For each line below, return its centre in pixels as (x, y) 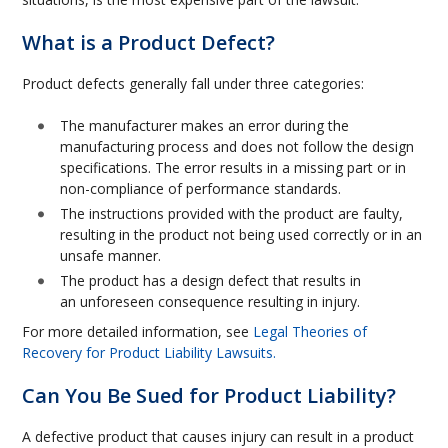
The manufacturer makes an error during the (205, 125)
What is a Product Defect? (149, 42)
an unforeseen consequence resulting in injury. (210, 301)
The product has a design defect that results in (211, 280)
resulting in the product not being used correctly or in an (241, 234)
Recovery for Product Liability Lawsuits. (149, 352)
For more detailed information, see (138, 331)
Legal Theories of (310, 331)
